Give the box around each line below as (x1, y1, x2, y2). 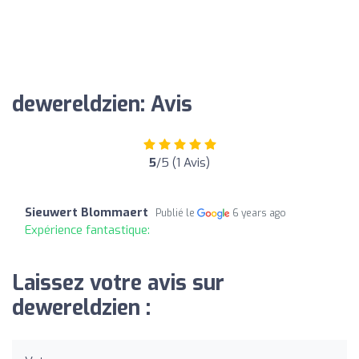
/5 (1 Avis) (156, 154, 210, 171)
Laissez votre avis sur (12, 268, 224, 297)
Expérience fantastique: (25, 221, 150, 238)
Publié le (155, 206, 197, 220)
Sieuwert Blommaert (25, 204, 148, 220)
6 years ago (232, 206, 287, 220)
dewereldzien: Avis (12, 90, 192, 119)
